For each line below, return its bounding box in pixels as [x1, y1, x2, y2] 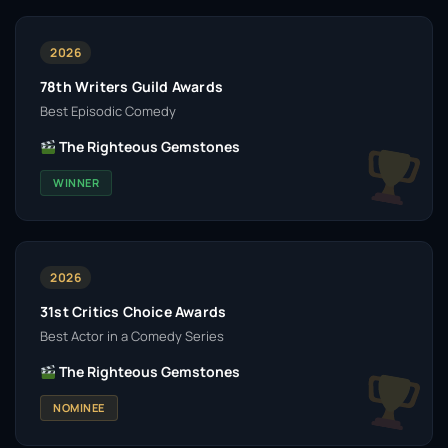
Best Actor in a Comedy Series [40, 327, 224, 345]
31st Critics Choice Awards [40, 302, 227, 321]
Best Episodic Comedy [40, 102, 176, 120]
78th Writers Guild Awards [40, 77, 223, 96]
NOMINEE [53, 400, 105, 415]
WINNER [53, 175, 99, 190]
